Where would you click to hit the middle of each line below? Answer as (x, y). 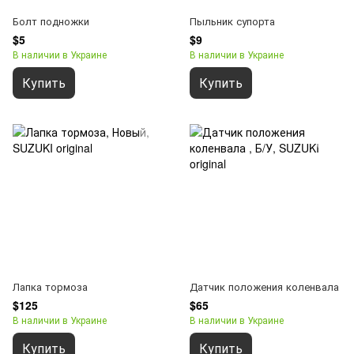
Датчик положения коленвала (264, 286)
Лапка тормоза (50, 286)
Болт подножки (51, 21)
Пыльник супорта (232, 21)
